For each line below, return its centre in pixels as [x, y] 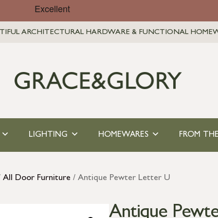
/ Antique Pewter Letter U [120, 178]
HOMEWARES [123, 135]
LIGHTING [48, 135]
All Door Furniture [37, 178]
